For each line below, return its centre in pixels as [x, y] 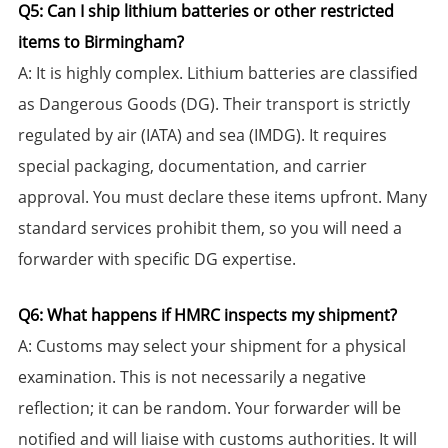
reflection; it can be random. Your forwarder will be [209, 408]
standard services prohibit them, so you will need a [209, 228]
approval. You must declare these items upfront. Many [222, 197]
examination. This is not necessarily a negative [191, 377]
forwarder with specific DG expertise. [156, 259]
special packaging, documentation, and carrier [192, 166]
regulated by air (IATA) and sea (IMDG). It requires [202, 135]
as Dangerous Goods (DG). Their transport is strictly [213, 104]
